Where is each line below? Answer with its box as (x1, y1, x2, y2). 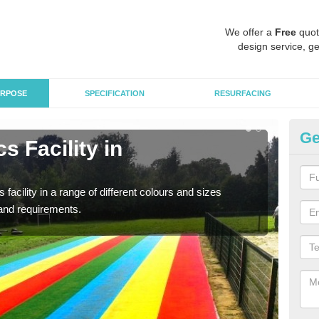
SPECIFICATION (85, 89, 145, 98)
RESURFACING (214, 89, 271, 98)
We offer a (225, 26, 275, 38)
